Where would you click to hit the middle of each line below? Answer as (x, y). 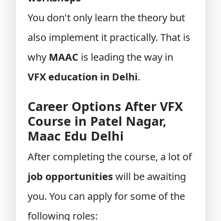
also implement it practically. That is (109, 37)
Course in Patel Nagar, (97, 121)
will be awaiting (149, 176)
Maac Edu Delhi (76, 136)
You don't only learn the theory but (106, 18)
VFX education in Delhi (83, 77)
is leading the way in (126, 57)
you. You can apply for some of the (106, 196)
